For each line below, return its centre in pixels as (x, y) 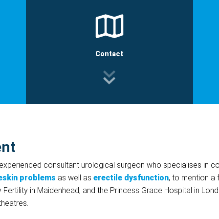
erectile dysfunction (131, 178)
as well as (75, 178)
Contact (109, 54)
